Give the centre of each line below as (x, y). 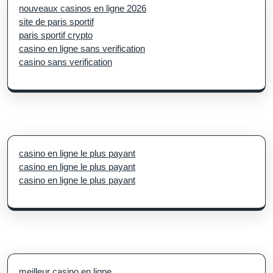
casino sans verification (66, 62)
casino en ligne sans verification (82, 48)
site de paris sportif (56, 21)
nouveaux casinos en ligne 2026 (83, 8)
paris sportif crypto (56, 35)
